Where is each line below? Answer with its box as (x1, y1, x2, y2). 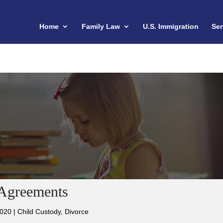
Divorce (65, 208, 89, 216)
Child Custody (17, 208, 61, 216)
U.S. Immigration (143, 22, 199, 30)
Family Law (82, 22, 120, 30)
